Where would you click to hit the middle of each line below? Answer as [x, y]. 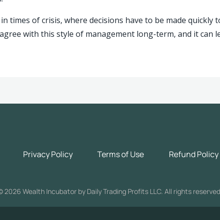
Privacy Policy [48, 154]
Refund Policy [194, 154]
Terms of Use [121, 154]
